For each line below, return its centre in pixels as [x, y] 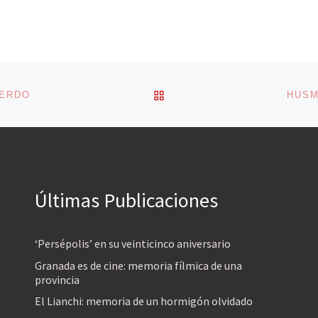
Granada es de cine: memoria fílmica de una [138, 265]
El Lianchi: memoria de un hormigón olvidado [144, 301]
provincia [57, 279]
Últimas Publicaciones [126, 201]
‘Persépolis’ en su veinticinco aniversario [133, 244]
